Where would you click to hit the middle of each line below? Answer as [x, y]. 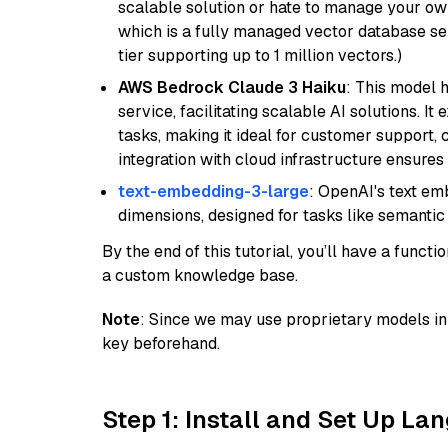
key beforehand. [161, 343]
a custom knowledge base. [200, 275]
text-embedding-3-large [213, 191]
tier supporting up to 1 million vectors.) [260, 55]
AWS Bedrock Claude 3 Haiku [232, 87]
